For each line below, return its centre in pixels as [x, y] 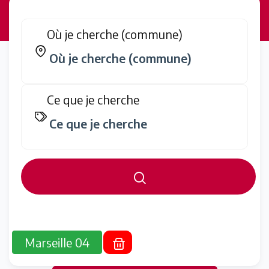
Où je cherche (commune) [115, 34]
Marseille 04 [57, 242]
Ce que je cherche [93, 99]
